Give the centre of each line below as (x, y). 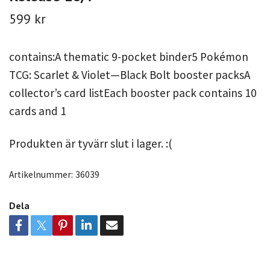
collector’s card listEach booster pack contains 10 (133, 93)
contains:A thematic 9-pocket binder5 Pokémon (129, 56)
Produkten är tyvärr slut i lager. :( (91, 143)
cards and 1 (38, 111)
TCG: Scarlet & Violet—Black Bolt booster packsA (130, 74)
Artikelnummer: (41, 174)
